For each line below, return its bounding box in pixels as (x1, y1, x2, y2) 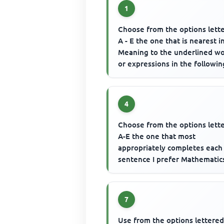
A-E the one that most (118, 131, 196, 140)
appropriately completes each (118, 143, 223, 152)
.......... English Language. (118, 166, 204, 175)
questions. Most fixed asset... (118, 70, 221, 79)
